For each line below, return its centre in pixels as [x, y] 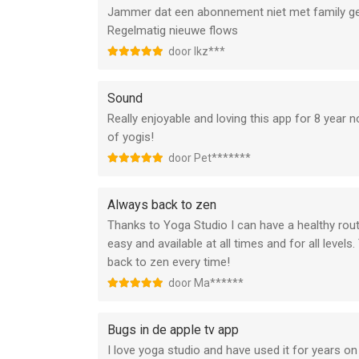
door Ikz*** [197, 51]
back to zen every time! [169, 262]
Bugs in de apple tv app [173, 330]
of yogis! [131, 137]
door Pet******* [210, 158]
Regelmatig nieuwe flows [173, 30]
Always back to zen [162, 205]
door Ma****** [206, 283]
